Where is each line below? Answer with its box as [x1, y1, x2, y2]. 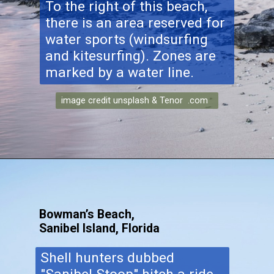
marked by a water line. [45, 64, 194, 81]
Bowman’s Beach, [39, 207, 135, 221]
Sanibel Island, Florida [39, 221, 160, 235]
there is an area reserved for [45, 14, 225, 31]
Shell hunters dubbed [40, 250, 175, 267]
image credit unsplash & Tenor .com [61, 94, 209, 106]
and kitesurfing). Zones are [45, 47, 216, 64]
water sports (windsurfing [45, 31, 208, 48]
